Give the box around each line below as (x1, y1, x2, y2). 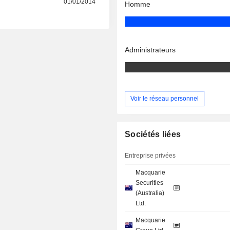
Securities (136, 179, 164, 187)
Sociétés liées (125, 130, 181, 139)
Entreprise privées (125, 152, 176, 160)
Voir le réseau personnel (130, 94, 199, 102)
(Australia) (136, 189, 165, 197)
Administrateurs (125, 46, 176, 54)
